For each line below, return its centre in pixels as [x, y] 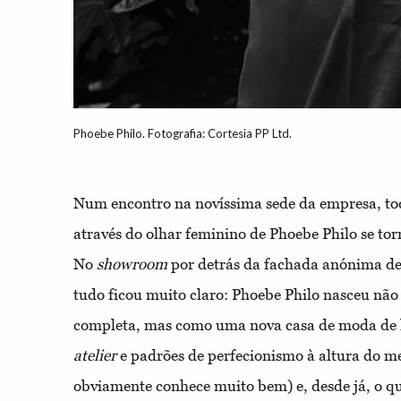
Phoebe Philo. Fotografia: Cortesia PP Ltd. [183, 133]
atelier [95, 355]
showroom [132, 264]
